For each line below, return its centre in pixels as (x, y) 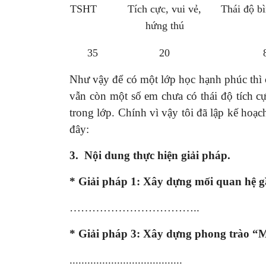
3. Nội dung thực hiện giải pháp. (150, 155)
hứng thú (164, 25)
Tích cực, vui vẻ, (164, 9)
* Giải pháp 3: (106, 233)
